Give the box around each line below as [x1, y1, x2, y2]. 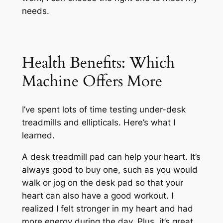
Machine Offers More [21, 70, 162, 92]
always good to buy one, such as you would [21, 165, 198, 175]
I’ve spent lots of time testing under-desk [21, 105, 186, 115]
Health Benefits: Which [21, 52, 175, 73]
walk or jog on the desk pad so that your [21, 178, 183, 188]
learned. [21, 130, 55, 141]
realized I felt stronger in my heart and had [21, 204, 193, 214]
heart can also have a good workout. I [21, 191, 173, 201]
